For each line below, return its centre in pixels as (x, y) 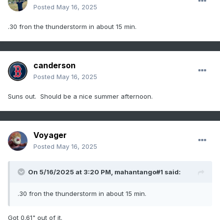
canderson (55, 66)
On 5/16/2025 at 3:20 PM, (71, 172)
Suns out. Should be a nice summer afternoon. (81, 96)
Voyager (50, 135)
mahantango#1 (139, 172)
